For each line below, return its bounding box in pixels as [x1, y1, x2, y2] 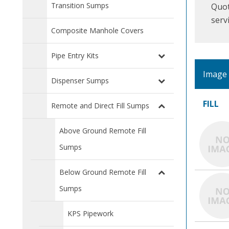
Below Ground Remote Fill [59, 167, 146, 177]
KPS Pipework [67, 209, 113, 219]
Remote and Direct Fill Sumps [51, 101, 149, 111]
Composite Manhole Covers [51, 26, 144, 36]
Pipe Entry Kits [51, 51, 99, 61]
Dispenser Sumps [51, 76, 109, 86]
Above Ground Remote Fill [59, 126, 146, 136]
